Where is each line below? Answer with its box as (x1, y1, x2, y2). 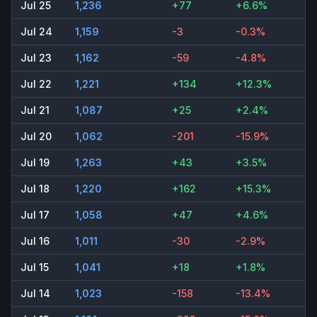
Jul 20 (21, 130, 52, 143)
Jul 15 (21, 261, 49, 274)
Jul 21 (21, 104, 50, 117)
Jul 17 (21, 209, 50, 221)
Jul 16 (21, 235, 50, 248)
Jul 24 (21, 25, 52, 38)
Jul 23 (21, 52, 52, 64)
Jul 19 (21, 156, 50, 169)
